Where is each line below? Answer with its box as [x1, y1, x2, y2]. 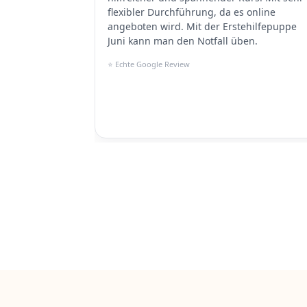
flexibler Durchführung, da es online [108, 5, 275, 19]
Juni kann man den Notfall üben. [108, 34, 258, 47]
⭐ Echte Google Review [108, 58, 190, 69]
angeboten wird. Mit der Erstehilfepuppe [108, 19, 297, 33]
